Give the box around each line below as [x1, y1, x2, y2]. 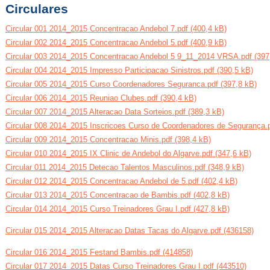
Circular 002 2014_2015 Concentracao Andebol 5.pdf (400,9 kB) [5, 37, 227, 47]
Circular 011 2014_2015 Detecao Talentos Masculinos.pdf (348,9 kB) [5, 162, 244, 172]
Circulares [5, 1, 68, 16]
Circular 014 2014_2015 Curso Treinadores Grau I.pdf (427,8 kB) [5, 204, 230, 213]
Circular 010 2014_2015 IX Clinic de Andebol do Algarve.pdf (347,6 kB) [5, 148, 251, 158]
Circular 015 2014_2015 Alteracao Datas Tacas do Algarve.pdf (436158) [5, 225, 254, 235]
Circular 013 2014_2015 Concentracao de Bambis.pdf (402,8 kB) [5, 190, 230, 199]
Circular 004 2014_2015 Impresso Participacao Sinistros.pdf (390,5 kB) [5, 65, 253, 75]
